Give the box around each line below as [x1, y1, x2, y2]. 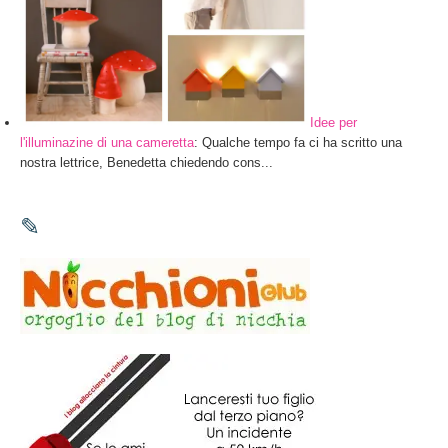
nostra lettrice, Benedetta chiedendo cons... [20, 155, 273, 171]
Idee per [310, 115, 357, 131]
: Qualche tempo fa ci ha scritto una [194, 135, 402, 151]
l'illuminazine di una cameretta [20, 135, 194, 151]
